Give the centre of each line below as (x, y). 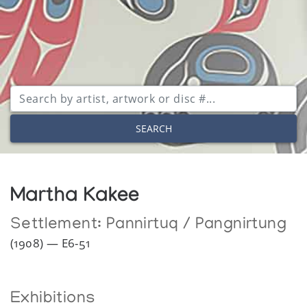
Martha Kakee (75, 198)
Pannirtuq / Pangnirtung (196, 225)
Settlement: (58, 225)
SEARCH (153, 128)
